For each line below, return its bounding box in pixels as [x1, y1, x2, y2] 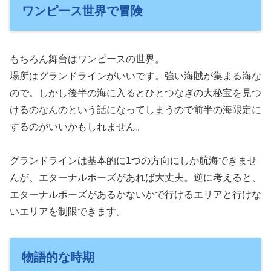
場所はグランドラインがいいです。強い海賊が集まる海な [10, 70, 261, 81]
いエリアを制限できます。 [10, 206, 126, 217]
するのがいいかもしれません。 [10, 121, 145, 132]
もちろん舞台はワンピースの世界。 [10, 53, 165, 64]
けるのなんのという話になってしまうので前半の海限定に [10, 104, 261, 115]
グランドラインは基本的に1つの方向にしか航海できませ [10, 155, 257, 166]
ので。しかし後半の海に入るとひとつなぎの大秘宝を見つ [10, 87, 261, 98]
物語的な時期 [22, 250, 94, 264]
